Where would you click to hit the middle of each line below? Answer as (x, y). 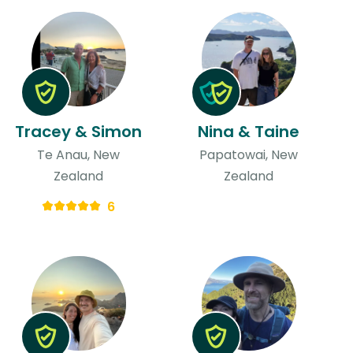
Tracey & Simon (79, 131)
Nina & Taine (249, 131)
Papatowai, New (249, 154)
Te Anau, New (79, 154)
